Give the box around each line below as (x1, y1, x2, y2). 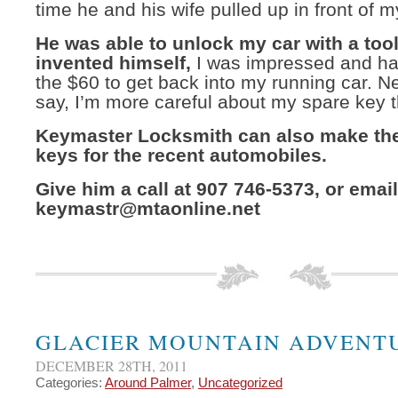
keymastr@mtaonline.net (36, 198, 260, 219)
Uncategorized (198, 376, 283, 390)
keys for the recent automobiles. (36, 145, 327, 166)
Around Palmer (105, 376, 191, 390)
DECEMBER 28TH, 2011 (36, 356, 187, 376)
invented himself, (36, 52, 191, 74)
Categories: (36, 376, 105, 390)
